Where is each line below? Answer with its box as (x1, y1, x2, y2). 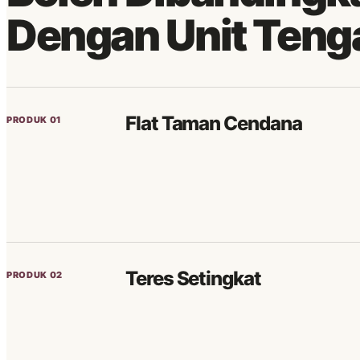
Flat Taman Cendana (125, 112, 302, 135)
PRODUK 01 (6, 114, 62, 125)
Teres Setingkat (125, 267, 261, 290)
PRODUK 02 (6, 269, 63, 280)
